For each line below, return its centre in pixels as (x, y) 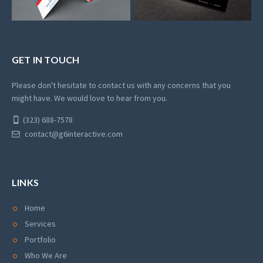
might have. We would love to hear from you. (90, 98)
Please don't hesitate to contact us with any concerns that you (121, 85)
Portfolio (40, 239)
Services (40, 223)
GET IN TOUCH (46, 59)
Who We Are (46, 255)
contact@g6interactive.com (74, 134)
